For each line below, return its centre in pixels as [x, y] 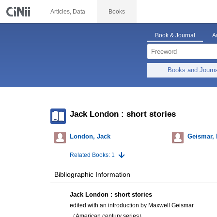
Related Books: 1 [92, 155]
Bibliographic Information [92, 175]
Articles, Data [68, 12]
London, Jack [90, 137]
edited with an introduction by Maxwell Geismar [132, 206]
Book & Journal [175, 35]
